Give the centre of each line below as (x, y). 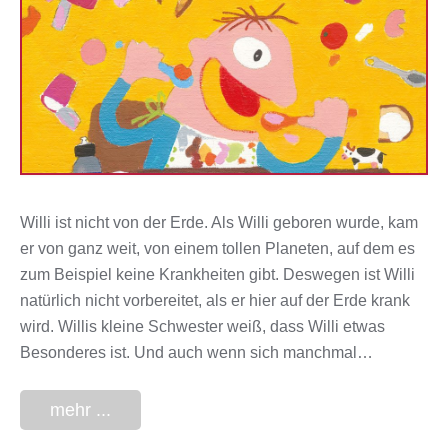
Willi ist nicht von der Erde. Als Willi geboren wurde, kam (219, 223)
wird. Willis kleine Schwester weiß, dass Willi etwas (202, 327)
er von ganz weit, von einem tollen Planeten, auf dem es (217, 249)
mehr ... (80, 410)
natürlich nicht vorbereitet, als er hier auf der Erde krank (215, 301)
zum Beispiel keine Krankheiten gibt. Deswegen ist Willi (217, 275)
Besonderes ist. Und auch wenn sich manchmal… (196, 353)
